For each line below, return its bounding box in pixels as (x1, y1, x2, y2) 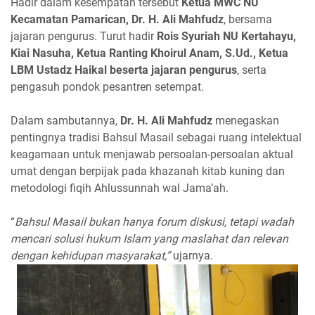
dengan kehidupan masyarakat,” (11, 249, 170, 262)
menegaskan (212, 114, 279, 127)
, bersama (224, 13, 272, 26)
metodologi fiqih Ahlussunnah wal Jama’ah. (11, 181, 229, 195)
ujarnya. (170, 249, 213, 262)
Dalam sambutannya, (11, 114, 120, 127)
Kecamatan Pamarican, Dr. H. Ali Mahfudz (11, 13, 224, 26)
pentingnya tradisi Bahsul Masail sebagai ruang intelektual (11, 131, 302, 144)
